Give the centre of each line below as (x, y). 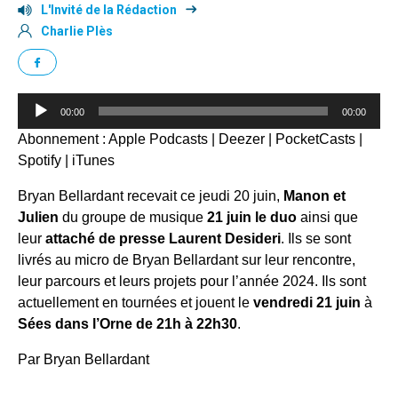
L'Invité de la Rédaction (109, 10)
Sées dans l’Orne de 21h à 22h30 (127, 324)
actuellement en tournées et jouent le (135, 302)
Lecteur (40, 103)
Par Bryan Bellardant (84, 359)
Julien (38, 217)
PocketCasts (315, 139)
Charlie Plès (77, 31)
